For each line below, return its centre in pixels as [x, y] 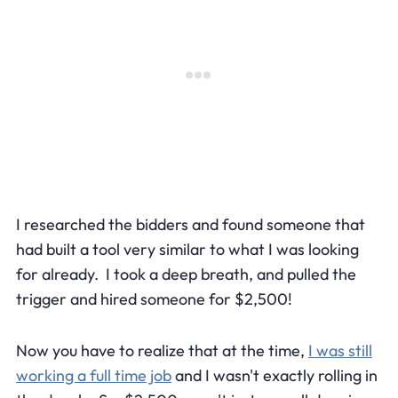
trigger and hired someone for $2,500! [154, 298]
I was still [340, 350]
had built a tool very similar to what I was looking [187, 249]
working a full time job [93, 375]
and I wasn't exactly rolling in [274, 375]
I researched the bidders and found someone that [190, 224]
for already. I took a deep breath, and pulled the [186, 274]
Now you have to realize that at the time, [162, 350]
